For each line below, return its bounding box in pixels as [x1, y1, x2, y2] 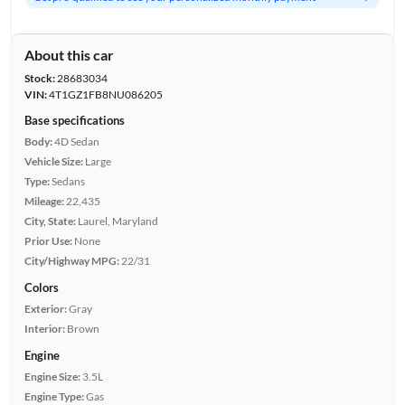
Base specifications [24, 112, 125, 127]
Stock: [24, 71, 55, 85]
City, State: [24, 213, 76, 228]
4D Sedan [53, 134, 99, 148]
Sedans [51, 174, 85, 188]
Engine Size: [24, 369, 80, 383]
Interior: [24, 321, 65, 335]
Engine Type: [24, 389, 84, 403]
